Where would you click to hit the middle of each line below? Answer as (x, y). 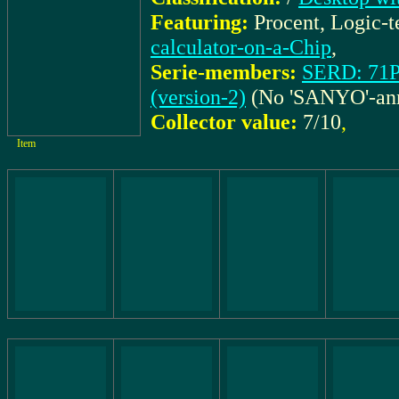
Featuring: (199, 22)
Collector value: (224, 122)
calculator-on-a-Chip (241, 47)
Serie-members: (224, 72)
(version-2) (198, 97)
